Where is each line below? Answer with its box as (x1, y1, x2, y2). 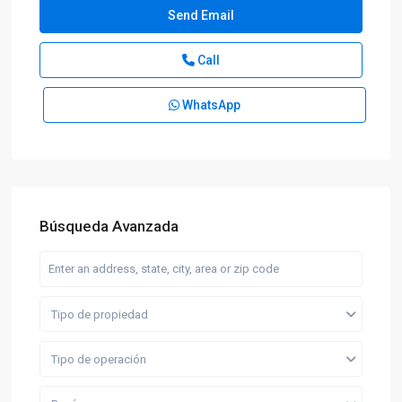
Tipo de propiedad (51, 307, 149, 321)
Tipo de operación (51, 352, 147, 366)
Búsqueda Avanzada (39, 216, 179, 235)
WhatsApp (179, 97, 241, 112)
